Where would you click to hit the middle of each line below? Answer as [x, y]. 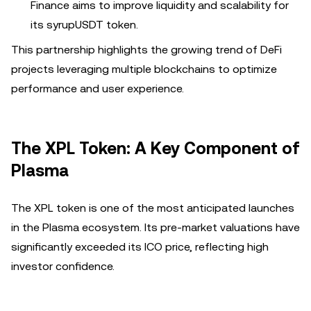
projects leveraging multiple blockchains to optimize [144, 69]
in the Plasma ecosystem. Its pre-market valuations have [155, 227]
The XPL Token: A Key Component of [155, 149]
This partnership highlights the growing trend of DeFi [146, 50]
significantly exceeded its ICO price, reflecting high [140, 247]
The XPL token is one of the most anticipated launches [153, 208]
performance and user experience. [98, 89]
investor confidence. [63, 266]
